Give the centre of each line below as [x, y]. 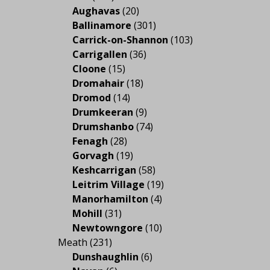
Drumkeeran [103, 112]
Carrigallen [100, 54]
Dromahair [98, 83]
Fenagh [90, 141]
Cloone [89, 68]
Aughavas [96, 11]
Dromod [92, 97]
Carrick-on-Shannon [120, 39]
